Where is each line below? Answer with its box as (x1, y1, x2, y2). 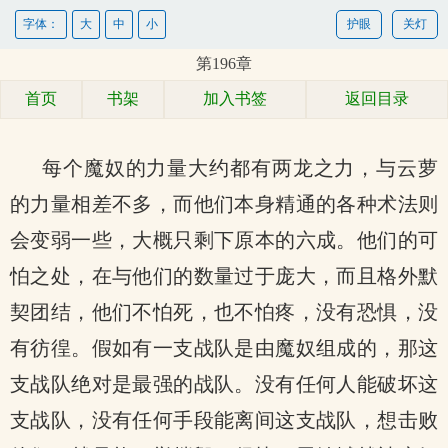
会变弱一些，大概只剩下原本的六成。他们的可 (10, 229, 438, 251)
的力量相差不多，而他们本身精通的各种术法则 (10, 193, 438, 215)
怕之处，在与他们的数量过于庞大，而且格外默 (10, 265, 438, 287)
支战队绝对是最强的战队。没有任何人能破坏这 (10, 373, 438, 395)
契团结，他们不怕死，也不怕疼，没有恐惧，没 (10, 301, 438, 323)
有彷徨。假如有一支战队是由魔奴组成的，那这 (10, 337, 438, 359)
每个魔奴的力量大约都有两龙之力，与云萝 (42, 157, 438, 179)
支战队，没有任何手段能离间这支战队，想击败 (10, 409, 438, 431)
